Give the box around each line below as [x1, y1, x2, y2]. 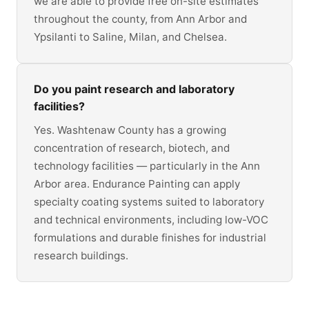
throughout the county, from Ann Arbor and [34, 12, 247, 26]
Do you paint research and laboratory [34, 81, 235, 96]
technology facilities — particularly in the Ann [34, 159, 260, 173]
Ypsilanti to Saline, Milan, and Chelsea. [34, 30, 227, 43]
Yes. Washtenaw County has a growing [34, 123, 226, 137]
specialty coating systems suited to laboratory [34, 195, 264, 209]
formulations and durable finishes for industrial [34, 231, 266, 245]
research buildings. [34, 249, 128, 263]
